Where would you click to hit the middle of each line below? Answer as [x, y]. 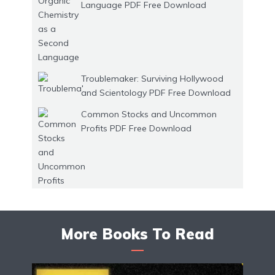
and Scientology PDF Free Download [156, 93]
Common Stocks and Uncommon [149, 114]
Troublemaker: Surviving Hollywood [152, 79]
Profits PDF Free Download [136, 129]
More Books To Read [137, 234]
